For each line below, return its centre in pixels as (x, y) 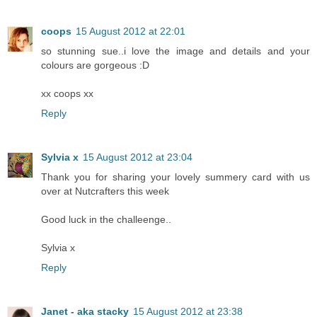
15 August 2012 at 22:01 (131, 31)
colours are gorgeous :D (95, 65)
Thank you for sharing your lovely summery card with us (175, 177)
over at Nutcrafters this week (105, 191)
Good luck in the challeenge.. (106, 219)
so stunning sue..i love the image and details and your (175, 51)
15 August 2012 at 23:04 (138, 157)
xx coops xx (67, 93)
